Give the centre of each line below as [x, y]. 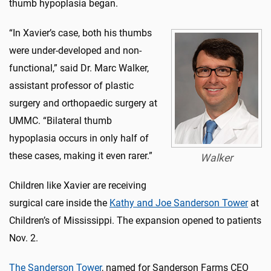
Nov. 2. [24, 238]
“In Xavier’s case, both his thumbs [80, 33]
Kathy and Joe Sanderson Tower [179, 203]
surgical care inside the [59, 203]
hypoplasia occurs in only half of [79, 138]
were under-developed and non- [75, 50]
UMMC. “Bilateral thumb [60, 120]
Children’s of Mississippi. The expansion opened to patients [135, 220]
